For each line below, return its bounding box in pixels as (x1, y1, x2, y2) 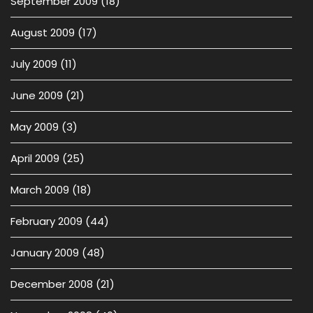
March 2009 (10, 182, 69, 197)
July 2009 (10, 57, 57, 71)
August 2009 (10, 25, 75, 40)
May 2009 (10, 119, 59, 134)
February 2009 (10, 214, 82, 228)
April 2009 (10, 151, 59, 166)
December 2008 (10, 277, 93, 291)
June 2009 (10, 88, 63, 103)
